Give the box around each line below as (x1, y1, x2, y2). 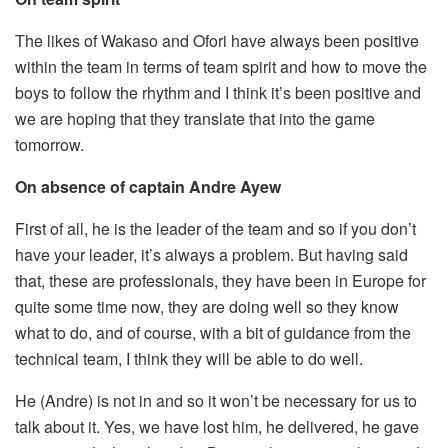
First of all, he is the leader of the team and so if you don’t (15, 216, 416, 240)
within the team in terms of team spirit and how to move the (15, 54, 427, 78)
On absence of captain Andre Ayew (15, 174, 289, 198)
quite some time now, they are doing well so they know (15, 294, 399, 318)
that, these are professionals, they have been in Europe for (15, 268, 426, 292)
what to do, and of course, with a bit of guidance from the (15, 320, 411, 344)
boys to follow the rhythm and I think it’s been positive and (15, 80, 421, 104)
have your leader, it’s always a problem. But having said (15, 242, 408, 266)
